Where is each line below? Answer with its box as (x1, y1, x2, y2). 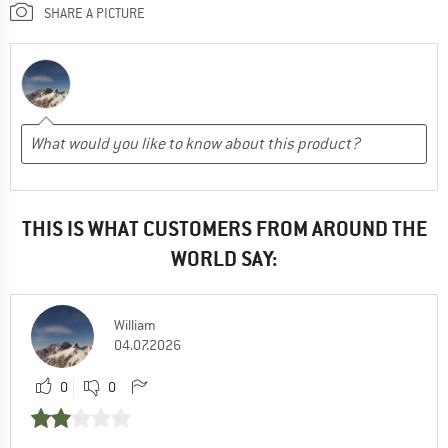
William (114, 315, 156, 334)
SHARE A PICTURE (44, 3, 145, 22)
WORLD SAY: (170, 244, 278, 272)
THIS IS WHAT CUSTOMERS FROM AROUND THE (21, 214, 427, 242)
